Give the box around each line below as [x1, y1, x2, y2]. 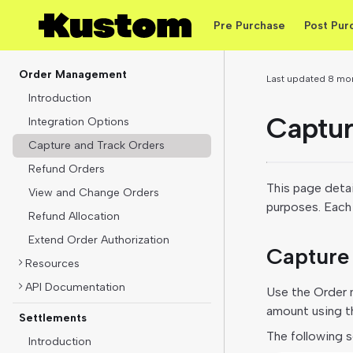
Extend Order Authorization [28, 233, 169, 247]
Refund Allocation [28, 210, 120, 223]
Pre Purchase [213, 18, 285, 32]
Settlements [19, 311, 87, 325]
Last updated [266, 73, 328, 84]
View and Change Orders [28, 186, 159, 199]
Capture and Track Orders [28, 139, 165, 152]
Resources [25, 257, 80, 270]
